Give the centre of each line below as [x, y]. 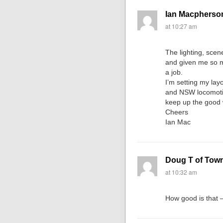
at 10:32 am [181, 172]
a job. [174, 72]
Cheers [177, 112]
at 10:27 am [181, 26]
